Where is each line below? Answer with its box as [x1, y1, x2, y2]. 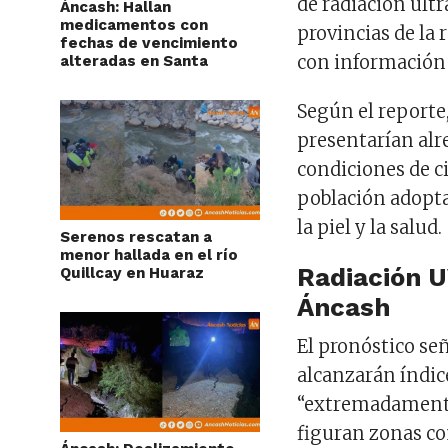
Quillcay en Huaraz [60, 263, 204, 282]
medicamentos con [60, 15, 208, 34]
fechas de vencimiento [60, 33, 238, 52]
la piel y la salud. [297, 215, 443, 239]
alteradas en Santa [60, 51, 208, 70]
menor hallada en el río [60, 245, 238, 264]
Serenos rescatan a [60, 227, 212, 246]
